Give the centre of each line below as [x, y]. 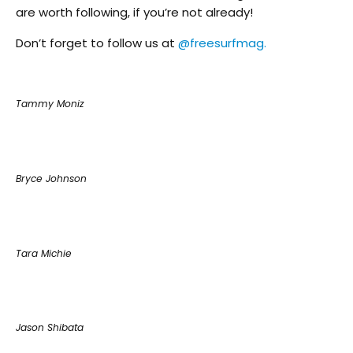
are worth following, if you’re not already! [134, 13]
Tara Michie [44, 253]
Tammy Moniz [50, 104]
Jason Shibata [50, 328]
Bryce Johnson [51, 178]
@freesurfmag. [222, 43]
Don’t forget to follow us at [97, 43]
